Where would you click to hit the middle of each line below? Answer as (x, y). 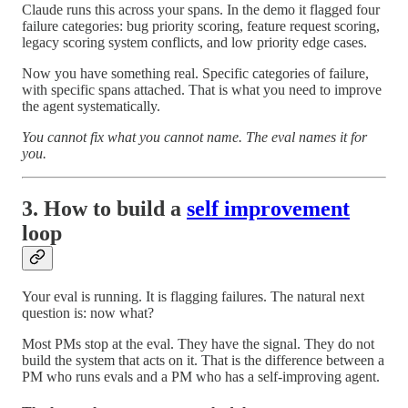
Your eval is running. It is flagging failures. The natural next (193, 296)
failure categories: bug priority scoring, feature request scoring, (201, 25)
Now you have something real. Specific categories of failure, (195, 73)
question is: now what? (88, 312)
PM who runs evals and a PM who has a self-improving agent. (201, 376)
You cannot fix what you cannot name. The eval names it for (194, 137)
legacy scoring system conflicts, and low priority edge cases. (194, 42)
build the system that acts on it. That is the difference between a (203, 360)
